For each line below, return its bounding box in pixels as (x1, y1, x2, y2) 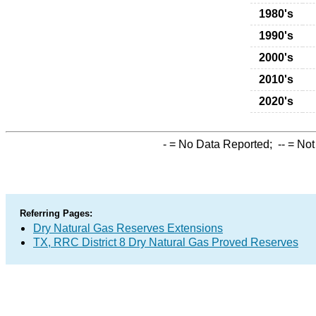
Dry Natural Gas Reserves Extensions (33, 222, 223, 234)
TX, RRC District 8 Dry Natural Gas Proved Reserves (33, 236, 298, 248)
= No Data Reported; (166, 138, 278, 150)
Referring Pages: (20, 208, 92, 219)
